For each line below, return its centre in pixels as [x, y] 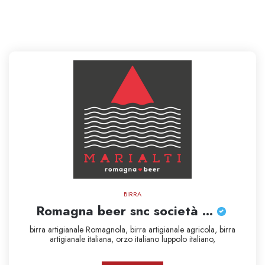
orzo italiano [139, 239]
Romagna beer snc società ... [126, 211]
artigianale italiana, [83, 239]
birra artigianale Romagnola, [80, 230]
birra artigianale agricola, [175, 230]
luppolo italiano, [188, 239]
